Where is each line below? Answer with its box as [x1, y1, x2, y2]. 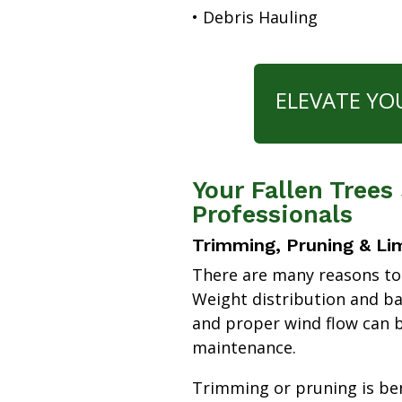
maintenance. [191, 336, 296, 358]
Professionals [191, 199, 353, 229]
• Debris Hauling [191, 5, 318, 28]
